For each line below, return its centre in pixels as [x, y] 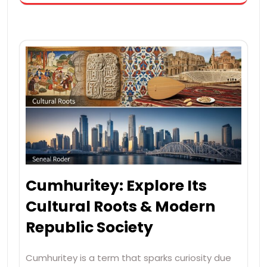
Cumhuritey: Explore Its [116, 185]
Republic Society [89, 227]
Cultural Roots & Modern [120, 206]
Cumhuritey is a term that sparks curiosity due [128, 257]
